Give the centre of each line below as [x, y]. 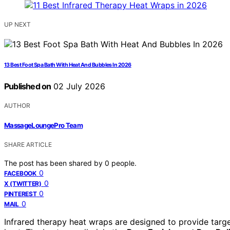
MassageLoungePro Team [44, 125]
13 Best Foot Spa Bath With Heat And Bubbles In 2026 [68, 65]
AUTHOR [17, 106]
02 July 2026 [78, 87]
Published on [28, 87]
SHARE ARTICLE [28, 144]
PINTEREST [21, 194]
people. [124, 163]
